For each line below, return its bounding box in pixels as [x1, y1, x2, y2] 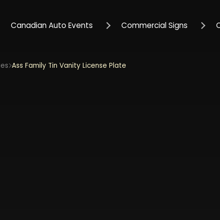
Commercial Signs [121, 20, 188, 30]
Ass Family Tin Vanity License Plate [12, 61, 126, 70]
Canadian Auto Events [10, 20, 93, 30]
